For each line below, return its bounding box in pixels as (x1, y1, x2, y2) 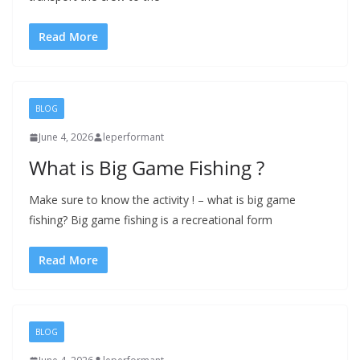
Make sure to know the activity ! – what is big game (29, 192, 296, 207)
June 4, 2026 (39, 130, 93, 144)
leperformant (103, 130, 164, 144)
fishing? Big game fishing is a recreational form (29, 212, 272, 227)
